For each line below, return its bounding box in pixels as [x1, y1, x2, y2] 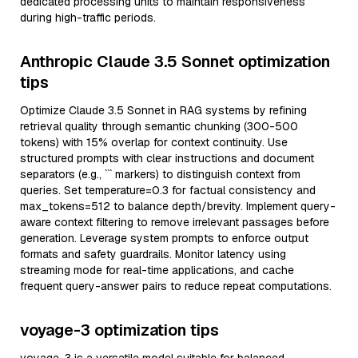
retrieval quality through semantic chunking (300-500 [20, 119, 298, 133]
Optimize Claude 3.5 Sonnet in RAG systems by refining [20, 103, 307, 117]
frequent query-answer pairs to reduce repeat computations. [20, 279, 332, 293]
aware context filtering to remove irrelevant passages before [20, 215, 329, 229]
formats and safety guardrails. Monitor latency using [20, 247, 286, 261]
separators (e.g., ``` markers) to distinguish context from [20, 167, 300, 181]
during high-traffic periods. [20, 10, 156, 25]
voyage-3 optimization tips [20, 320, 219, 340]
